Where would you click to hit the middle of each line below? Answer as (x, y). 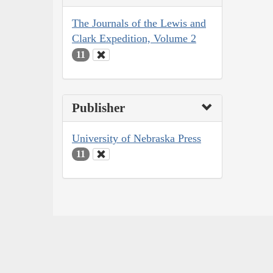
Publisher (98, 108)
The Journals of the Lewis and (139, 23)
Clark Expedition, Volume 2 (134, 39)
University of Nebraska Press (136, 138)
